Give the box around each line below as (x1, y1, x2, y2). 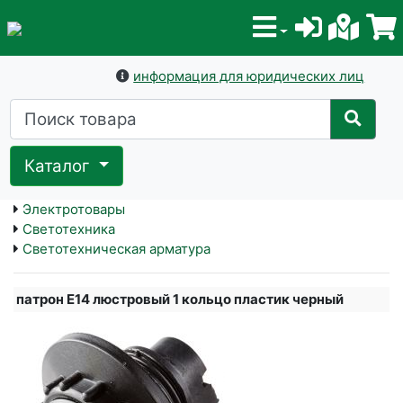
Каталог (24, 155, 95, 176)
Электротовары (22, 201, 125, 219)
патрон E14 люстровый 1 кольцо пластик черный (16, 291, 344, 309)
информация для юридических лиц (133, 67, 365, 85)
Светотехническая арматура (22, 240, 210, 258)
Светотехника (22, 220, 115, 238)
